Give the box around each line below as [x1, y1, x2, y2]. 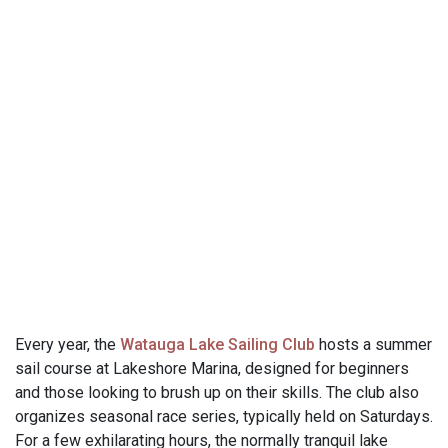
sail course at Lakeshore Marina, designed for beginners [15, 359, 409, 378]
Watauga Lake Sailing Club [120, 335, 315, 354]
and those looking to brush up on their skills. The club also [15, 383, 419, 402]
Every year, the [15, 335, 120, 354]
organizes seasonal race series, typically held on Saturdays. [15, 407, 433, 426]
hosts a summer [315, 335, 432, 354]
